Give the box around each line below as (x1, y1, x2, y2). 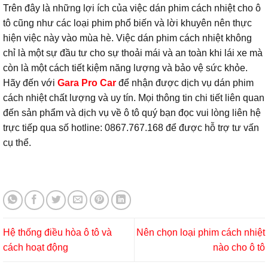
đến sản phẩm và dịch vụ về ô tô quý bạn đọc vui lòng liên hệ (3, 108, 261, 118)
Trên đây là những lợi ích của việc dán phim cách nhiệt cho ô (3, 3, 261, 14)
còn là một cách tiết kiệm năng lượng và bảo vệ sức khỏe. (3, 63, 248, 74)
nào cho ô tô (213, 242, 265, 252)
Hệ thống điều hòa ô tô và (3, 227, 112, 237)
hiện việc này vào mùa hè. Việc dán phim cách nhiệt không (3, 33, 252, 44)
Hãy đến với (3, 78, 57, 89)
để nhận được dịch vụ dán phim (116, 78, 254, 89)
